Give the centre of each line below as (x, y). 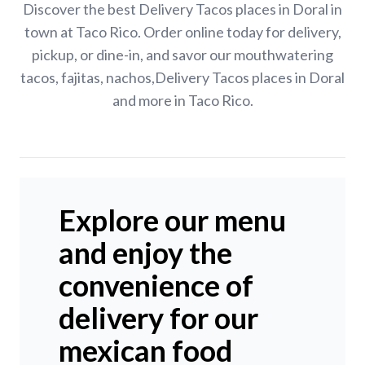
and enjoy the (145, 253)
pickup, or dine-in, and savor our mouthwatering (182, 55)
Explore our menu (172, 220)
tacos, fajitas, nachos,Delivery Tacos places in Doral (182, 78)
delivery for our (158, 318)
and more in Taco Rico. (182, 101)
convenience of (156, 286)
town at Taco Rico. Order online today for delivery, (182, 32)
